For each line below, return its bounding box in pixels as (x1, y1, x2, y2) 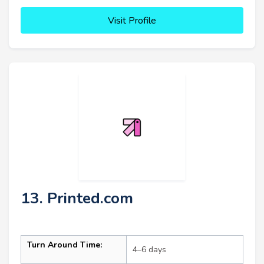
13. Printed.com (21, 188, 133, 209)
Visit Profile (108, 14, 156, 28)
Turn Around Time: (27, 239, 102, 251)
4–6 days (133, 244, 166, 256)
